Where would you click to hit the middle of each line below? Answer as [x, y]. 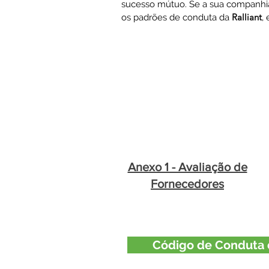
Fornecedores [187, 184]
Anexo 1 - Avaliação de [187, 167]
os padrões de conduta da [177, 17]
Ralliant [247, 17]
